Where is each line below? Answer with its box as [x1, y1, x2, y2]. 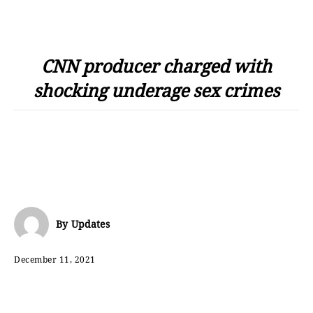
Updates [71, 217, 110, 231]
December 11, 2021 [14, 253, 96, 265]
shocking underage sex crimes [34, 78, 279, 102]
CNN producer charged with [41, 54, 272, 78]
